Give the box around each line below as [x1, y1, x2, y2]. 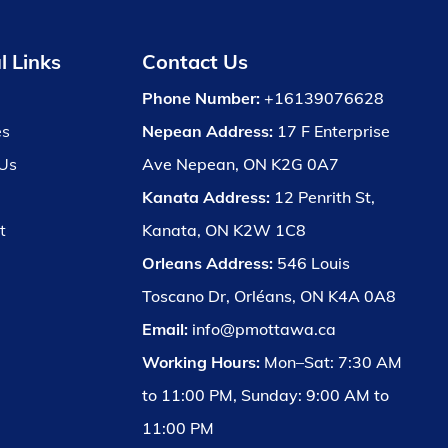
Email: [141, 318, 192, 339]
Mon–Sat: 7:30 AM [263, 351, 402, 372]
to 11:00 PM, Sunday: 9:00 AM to [141, 384, 389, 405]
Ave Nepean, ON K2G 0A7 [141, 153, 339, 174]
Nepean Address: [141, 120, 277, 141]
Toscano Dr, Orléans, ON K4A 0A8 [141, 285, 396, 306]
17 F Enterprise [276, 120, 390, 141]
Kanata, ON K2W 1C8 [141, 219, 306, 240]
